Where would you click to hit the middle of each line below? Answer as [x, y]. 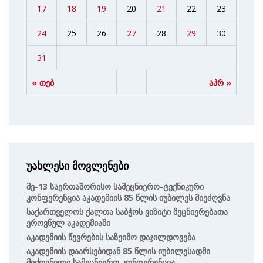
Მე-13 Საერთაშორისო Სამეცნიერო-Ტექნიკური [115, 186]
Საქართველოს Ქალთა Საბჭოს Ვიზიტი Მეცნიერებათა [127, 211]
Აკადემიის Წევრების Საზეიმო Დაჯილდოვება [111, 237]
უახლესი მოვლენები [77, 166]
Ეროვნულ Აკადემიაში [68, 222]
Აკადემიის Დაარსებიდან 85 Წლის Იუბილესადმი [118, 251]
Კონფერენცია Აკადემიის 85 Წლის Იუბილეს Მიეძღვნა [128, 197]
